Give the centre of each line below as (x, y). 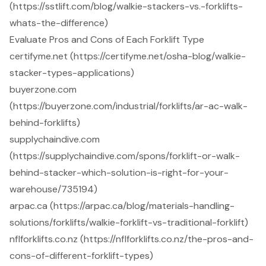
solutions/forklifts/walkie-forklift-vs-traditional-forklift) (129, 223)
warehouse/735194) (53, 189)
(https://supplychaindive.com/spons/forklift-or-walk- (125, 156)
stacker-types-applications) (72, 73)
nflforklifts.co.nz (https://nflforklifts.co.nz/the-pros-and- (132, 239)
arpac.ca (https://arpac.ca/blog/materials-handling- (122, 206)
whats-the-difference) (59, 23)
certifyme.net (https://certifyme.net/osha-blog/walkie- (128, 56)
